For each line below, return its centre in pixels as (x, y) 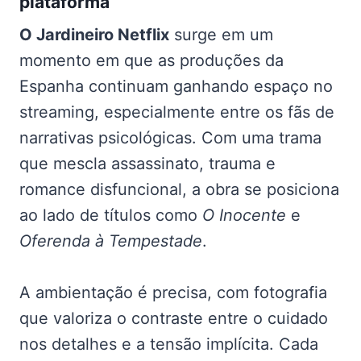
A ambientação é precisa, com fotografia (173, 292)
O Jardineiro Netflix (94, 34)
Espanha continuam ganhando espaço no (176, 86)
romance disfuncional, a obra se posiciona (179, 189)
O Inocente (244, 215)
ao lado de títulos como (111, 215)
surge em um (221, 34)
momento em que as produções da (151, 60)
